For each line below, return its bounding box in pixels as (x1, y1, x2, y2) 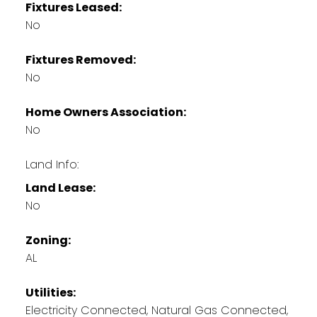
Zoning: (25, 231, 71, 248)
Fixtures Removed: (25, 51, 136, 68)
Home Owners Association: (25, 103, 186, 120)
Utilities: (25, 284, 76, 301)
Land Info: (25, 156, 79, 173)
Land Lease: (25, 179, 96, 196)
